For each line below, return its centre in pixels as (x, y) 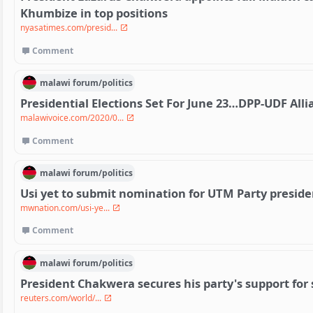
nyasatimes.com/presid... (70, 28)
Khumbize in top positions (94, 13)
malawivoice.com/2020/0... (73, 118)
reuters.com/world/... (62, 298)
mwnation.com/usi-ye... (66, 208)
